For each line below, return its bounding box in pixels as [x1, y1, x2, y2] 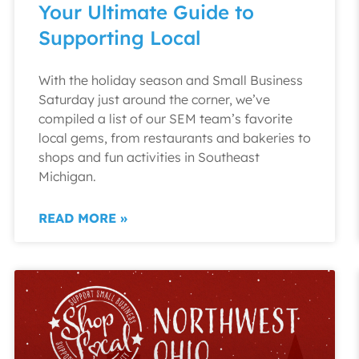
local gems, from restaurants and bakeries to [38, 130, 311, 146]
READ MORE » [38, 210, 127, 226]
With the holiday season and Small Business [38, 72, 303, 88]
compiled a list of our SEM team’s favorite [38, 111, 292, 127]
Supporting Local [38, 26, 200, 50]
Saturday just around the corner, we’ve [38, 91, 270, 107]
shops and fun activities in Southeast [38, 149, 260, 165]
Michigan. [38, 168, 96, 184]
